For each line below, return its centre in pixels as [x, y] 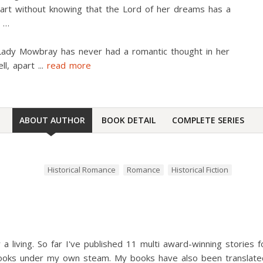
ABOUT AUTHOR [52, 120]
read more [69, 65]
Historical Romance [82, 170]
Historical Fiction [200, 170]
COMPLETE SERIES [208, 120]
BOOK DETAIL [128, 120]
